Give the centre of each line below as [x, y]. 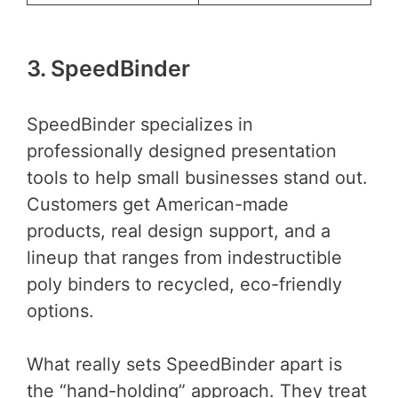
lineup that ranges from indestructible [184, 258]
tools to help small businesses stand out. [197, 178]
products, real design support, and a [179, 231]
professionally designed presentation [182, 151]
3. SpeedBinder [108, 68]
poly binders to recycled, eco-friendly [184, 285]
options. [63, 311]
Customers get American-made [158, 205]
